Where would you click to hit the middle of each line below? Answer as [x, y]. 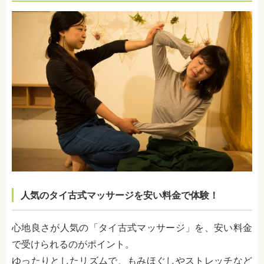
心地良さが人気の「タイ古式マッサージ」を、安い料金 [132, 228]
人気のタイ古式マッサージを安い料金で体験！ [120, 196]
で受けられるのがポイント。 [73, 245]
